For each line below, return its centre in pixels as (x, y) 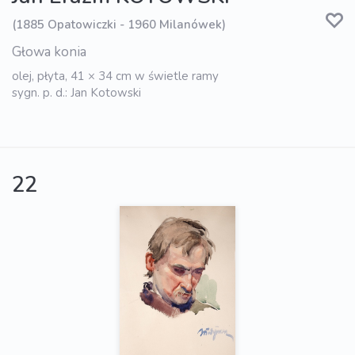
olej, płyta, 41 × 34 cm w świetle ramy (115, 76)
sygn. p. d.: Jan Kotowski (76, 93)
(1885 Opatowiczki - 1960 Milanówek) (119, 24)
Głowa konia (49, 52)
